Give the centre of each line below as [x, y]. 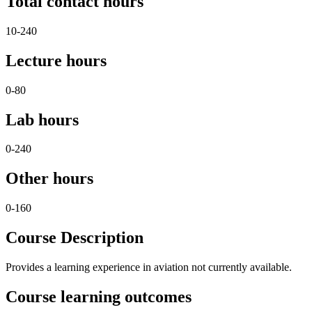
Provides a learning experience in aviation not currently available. [149, 267]
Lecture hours [56, 60]
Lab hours [42, 119]
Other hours [49, 179]
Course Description [75, 238]
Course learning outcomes [99, 297]
